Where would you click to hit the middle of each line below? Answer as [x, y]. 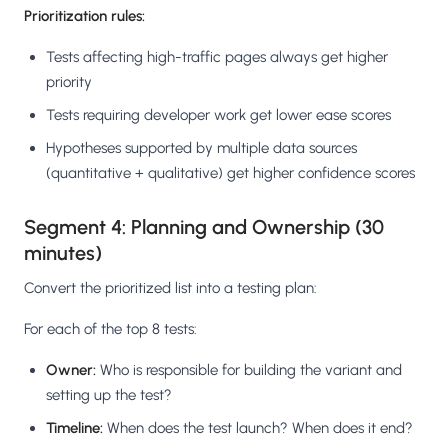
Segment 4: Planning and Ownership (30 [204, 227]
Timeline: [74, 428]
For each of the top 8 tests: [110, 329]
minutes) [63, 253]
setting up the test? [109, 395]
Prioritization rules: [84, 16]
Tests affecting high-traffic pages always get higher [217, 57]
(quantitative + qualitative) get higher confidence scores [230, 173]
